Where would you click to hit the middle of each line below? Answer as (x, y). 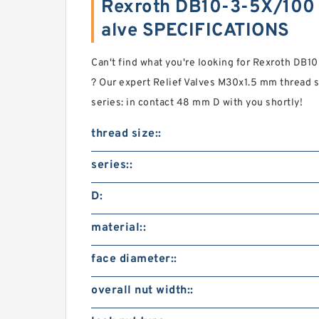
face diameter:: (134, 259)
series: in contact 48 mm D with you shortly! (197, 103)
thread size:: (126, 134)
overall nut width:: (142, 291)
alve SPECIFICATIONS (195, 31)
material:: (119, 228)
